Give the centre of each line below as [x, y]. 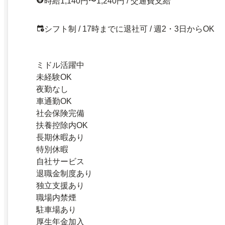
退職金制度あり [64, 174]
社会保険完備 [60, 113]
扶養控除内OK [62, 125]
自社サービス [60, 161]
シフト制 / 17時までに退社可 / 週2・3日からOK [129, 29]
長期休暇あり [60, 137]
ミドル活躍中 [60, 65]
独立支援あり [60, 186]
